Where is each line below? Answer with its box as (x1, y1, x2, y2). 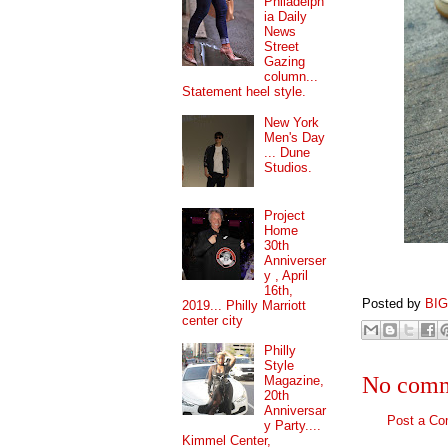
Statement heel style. (182, 84, 306, 100)
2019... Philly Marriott (182, 297, 306, 313)
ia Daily (264, 9, 308, 25)
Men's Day (264, 129, 326, 145)
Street (264, 39, 300, 55)
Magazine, (264, 373, 325, 389)
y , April (264, 267, 309, 283)
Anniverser (264, 252, 327, 268)
